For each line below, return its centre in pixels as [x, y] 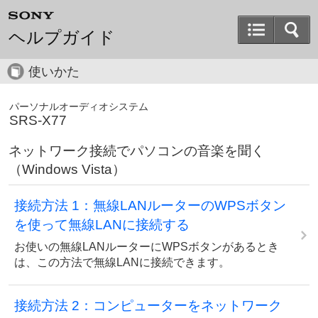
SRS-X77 [38, 120]
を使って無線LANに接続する [102, 225]
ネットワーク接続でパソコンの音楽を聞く [137, 151]
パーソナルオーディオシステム [79, 106]
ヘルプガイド [62, 37]
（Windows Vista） [67, 169]
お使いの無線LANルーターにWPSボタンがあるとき [147, 246]
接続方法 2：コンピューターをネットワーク [148, 305]
